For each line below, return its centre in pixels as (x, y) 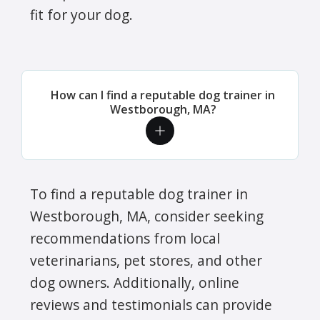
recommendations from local (125, 238)
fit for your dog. (81, 14)
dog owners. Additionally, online (135, 282)
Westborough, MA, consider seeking (147, 216)
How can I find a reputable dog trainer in (163, 95)
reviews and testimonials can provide (151, 304)
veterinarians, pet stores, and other (146, 260)
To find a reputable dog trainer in (139, 194)
